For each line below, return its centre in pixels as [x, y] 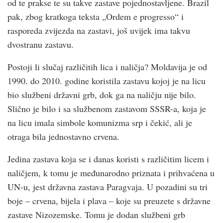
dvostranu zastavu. [41, 44]
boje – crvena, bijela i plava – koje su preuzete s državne [109, 200]
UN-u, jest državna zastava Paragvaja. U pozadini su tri [108, 186]
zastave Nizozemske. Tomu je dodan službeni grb [96, 214]
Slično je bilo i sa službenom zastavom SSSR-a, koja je [107, 108]
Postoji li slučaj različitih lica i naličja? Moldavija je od [107, 66]
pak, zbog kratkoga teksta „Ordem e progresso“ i [96, 16]
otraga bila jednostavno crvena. [63, 136]
